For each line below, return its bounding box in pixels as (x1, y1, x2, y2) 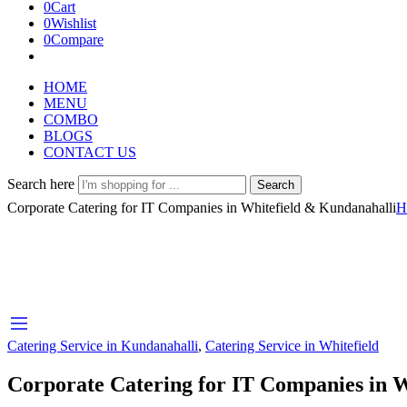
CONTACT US (44, 144, 136, 160)
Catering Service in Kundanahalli (7, 338, 198, 353)
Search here (7, 176, 78, 192)
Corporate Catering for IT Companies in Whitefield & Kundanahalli (7, 200, 396, 215)
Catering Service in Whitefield (205, 338, 379, 353)
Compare (51, 32, 104, 47)
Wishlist (51, 15, 96, 31)
